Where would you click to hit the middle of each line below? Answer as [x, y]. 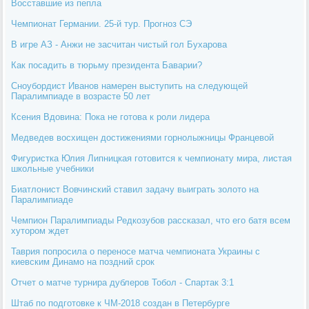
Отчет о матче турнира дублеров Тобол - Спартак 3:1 [123, 282]
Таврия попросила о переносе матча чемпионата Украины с [136, 251]
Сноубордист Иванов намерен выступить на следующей [130, 86]
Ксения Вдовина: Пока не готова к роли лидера [111, 117]
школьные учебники [53, 168]
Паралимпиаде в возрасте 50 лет [81, 96]
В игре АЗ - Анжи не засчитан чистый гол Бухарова [119, 44]
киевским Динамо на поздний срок [83, 261]
